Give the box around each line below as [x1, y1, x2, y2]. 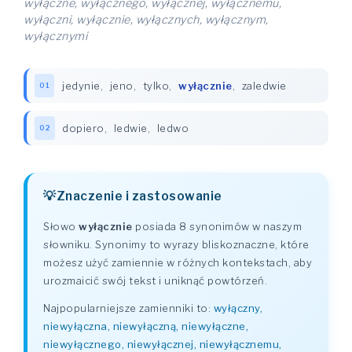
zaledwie [241, 79, 287, 92]
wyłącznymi [24, 29, 87, 43]
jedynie [62, 79, 101, 92]
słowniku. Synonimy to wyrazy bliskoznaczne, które [43, 238, 310, 251]
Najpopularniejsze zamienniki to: [43, 302, 214, 314]
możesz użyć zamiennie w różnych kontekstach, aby [43, 256, 312, 269]
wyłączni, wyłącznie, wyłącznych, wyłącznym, [24, 13, 269, 27]
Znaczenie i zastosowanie [56, 189, 222, 203]
